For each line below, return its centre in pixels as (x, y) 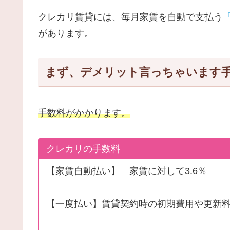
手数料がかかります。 (84, 113)
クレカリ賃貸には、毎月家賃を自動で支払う (130, 17)
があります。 (66, 33)
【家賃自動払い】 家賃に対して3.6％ (131, 171)
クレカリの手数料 (83, 149)
